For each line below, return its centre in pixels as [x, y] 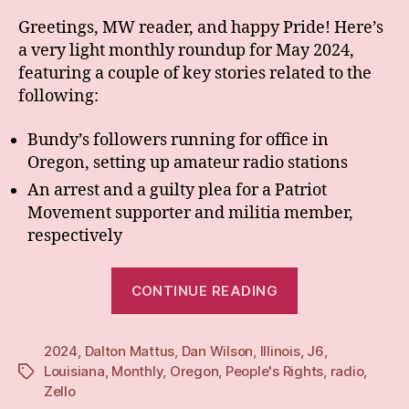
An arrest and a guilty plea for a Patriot [177, 190]
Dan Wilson [217, 351]
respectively [75, 236]
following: [58, 97]
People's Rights [274, 372]
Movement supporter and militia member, [190, 213]
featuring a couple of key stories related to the [195, 74]
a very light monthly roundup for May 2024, [186, 51]
